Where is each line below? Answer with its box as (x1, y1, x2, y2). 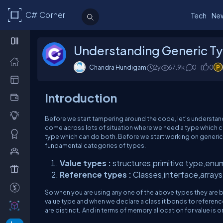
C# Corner (25, 10, 66, 20)
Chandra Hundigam (89, 63, 146, 71)
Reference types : (60, 170, 131, 179)
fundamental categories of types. (45, 141, 146, 149)
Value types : (60, 158, 111, 168)
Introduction (45, 90, 117, 105)
